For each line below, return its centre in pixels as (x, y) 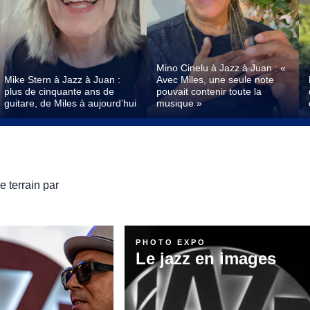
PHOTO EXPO (171, 242)
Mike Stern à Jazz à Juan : (62, 80)
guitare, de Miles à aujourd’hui (70, 103)
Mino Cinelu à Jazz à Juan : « (221, 68)
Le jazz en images (206, 259)
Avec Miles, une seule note (215, 80)
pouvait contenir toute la (209, 92)
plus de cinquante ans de (59, 92)
